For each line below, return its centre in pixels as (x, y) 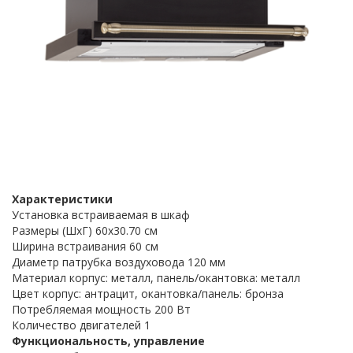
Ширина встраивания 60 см (85, 246)
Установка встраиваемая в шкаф (101, 215)
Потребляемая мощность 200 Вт (101, 309)
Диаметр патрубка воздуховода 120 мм (119, 262)
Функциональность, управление (108, 341)
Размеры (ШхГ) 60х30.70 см (85, 230)
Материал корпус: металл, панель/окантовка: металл (156, 278)
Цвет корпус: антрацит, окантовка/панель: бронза (148, 294)
